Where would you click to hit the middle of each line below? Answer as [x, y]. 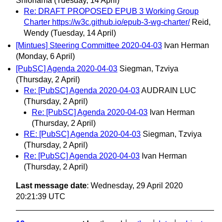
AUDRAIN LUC [169, 91]
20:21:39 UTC [41, 197]
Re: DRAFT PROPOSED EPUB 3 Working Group [111, 11]
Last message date [51, 186]
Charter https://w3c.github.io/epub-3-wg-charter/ [107, 22]
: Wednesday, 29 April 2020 [135, 186]
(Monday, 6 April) [45, 56]
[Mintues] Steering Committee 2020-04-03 [89, 46]
